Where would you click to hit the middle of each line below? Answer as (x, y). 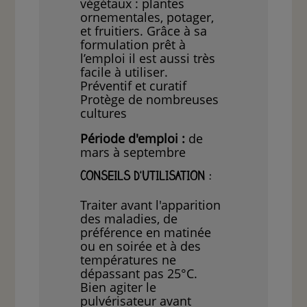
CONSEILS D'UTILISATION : (146, 178)
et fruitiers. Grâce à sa (144, 31)
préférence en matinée (146, 233)
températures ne (128, 260)
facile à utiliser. (124, 72)
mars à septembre (133, 152)
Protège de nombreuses (150, 100)
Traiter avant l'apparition (151, 205)
